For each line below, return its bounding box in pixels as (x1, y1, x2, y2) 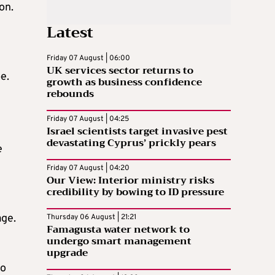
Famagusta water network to (47, 220, 190, 238)
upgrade (47, 244, 88, 261)
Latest (47, 19, 93, 45)
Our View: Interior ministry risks (47, 171, 214, 189)
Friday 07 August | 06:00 (47, 53, 130, 63)
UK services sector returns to (47, 61, 193, 79)
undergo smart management (47, 232, 192, 250)
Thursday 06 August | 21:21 (47, 212, 136, 222)
